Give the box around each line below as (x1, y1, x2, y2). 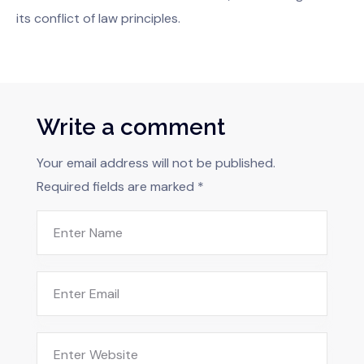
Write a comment (37, 114, 225, 141)
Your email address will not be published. (37, 154, 275, 172)
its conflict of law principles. (16, 10, 180, 28)
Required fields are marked (37, 178, 197, 196)
